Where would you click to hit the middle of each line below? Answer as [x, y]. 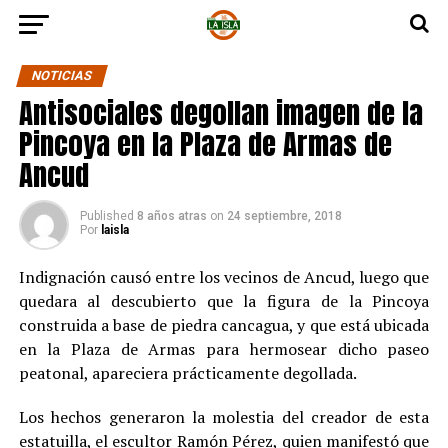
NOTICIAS [61, 75]
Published [106, 216]
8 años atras [171, 216]
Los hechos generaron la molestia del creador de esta [224, 417]
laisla [114, 230]
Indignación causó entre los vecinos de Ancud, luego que [224, 277]
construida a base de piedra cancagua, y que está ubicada [224, 325]
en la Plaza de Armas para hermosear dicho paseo [224, 349]
